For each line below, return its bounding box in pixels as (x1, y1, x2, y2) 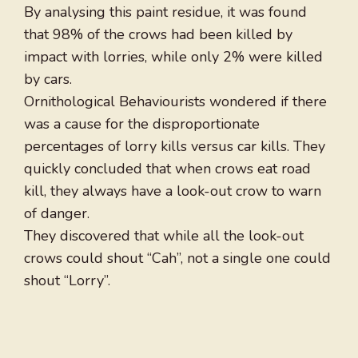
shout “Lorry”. (24, 271, 110, 291)
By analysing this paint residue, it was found (24, 2, 307, 22)
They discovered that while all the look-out (24, 226, 304, 246)
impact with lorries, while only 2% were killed (24, 47, 323, 67)
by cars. (24, 70, 72, 89)
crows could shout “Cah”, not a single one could (24, 249, 331, 268)
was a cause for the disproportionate (24, 114, 260, 134)
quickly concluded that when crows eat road (24, 159, 311, 179)
